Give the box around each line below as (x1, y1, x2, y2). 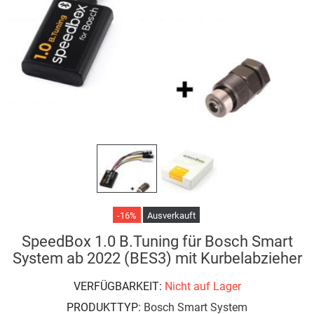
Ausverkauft (146, 210, 196, 221)
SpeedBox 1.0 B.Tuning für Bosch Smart (21, 232, 293, 250)
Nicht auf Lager (164, 279, 241, 293)
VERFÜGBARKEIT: (73, 279, 165, 293)
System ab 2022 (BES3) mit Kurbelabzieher (12, 249, 302, 267)
